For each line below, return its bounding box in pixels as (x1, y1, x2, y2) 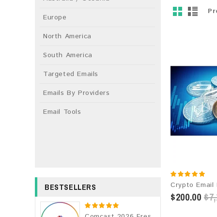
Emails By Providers (43, 88, 110, 98)
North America (43, 31, 92, 41)
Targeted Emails (43, 69, 98, 79)
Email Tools (43, 107, 81, 117)
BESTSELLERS (45, 182, 96, 192)
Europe (43, 13, 67, 22)
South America (43, 50, 93, 60)
